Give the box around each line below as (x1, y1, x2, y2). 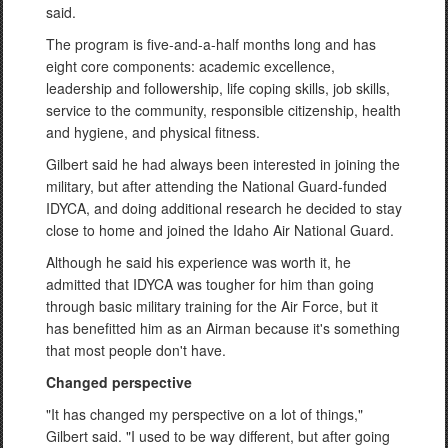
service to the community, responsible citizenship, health (46, 99, 401, 120)
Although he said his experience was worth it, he (46, 251, 351, 272)
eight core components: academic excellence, (46, 55, 335, 76)
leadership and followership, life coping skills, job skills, (46, 77, 390, 98)
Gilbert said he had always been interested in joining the (46, 153, 400, 174)
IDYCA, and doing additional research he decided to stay (46, 197, 402, 218)
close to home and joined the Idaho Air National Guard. (46, 219, 394, 240)
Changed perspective (46, 371, 192, 392)
